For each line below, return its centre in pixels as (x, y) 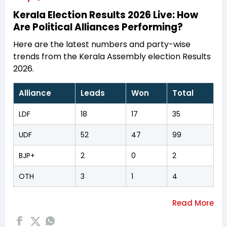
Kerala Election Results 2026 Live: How (106, 15)
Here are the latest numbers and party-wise (102, 44)
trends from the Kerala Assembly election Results (112, 56)
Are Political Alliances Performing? (98, 27)
